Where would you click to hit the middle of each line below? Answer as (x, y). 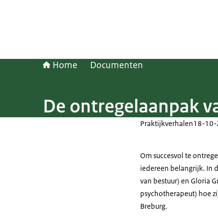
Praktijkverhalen (167, 123)
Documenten (117, 65)
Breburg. (154, 206)
